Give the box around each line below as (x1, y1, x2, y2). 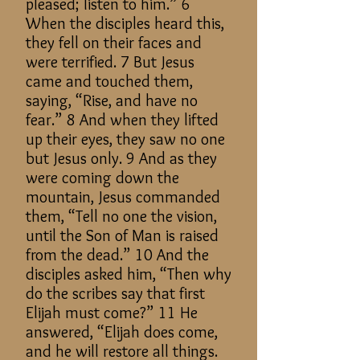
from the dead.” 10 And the (26, 245, 209, 264)
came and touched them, (26, 72, 193, 91)
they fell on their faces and (26, 33, 202, 52)
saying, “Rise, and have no (26, 91, 198, 110)
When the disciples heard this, (26, 14, 224, 33)
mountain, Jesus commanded (26, 187, 220, 207)
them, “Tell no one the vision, (26, 207, 217, 226)
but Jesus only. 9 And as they (26, 149, 217, 168)
